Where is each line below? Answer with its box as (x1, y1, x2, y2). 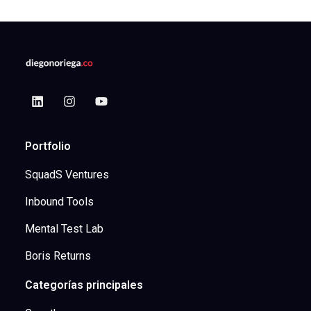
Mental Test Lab (24, 222, 103, 236)
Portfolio (24, 140, 71, 153)
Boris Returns (24, 249, 91, 263)
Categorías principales (24, 278, 143, 292)
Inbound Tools (24, 195, 94, 209)
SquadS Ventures (24, 168, 109, 182)
